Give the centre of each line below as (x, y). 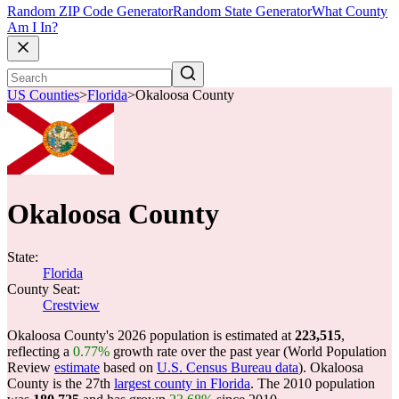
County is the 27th (61, 383)
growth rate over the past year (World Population (248, 351)
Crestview (71, 305)
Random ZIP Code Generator (90, 12)
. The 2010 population (313, 383)
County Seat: (44, 289)
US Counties (43, 95)
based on (128, 367)
